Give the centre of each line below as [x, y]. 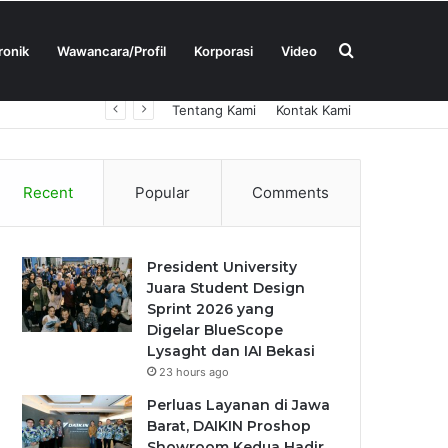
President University [222, 267]
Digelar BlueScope [215, 330]
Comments [291, 192]
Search [378, 50]
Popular [162, 192]
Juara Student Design [226, 288]
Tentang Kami [214, 110]
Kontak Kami [313, 110]
